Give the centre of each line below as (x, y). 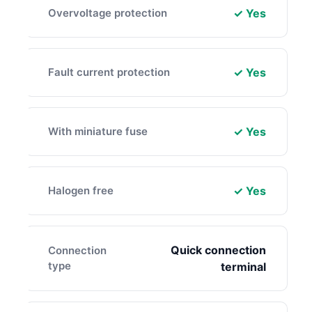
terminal (243, 266)
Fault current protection (109, 72)
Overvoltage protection (108, 13)
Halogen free (81, 190)
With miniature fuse (98, 131)
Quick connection (218, 250)
